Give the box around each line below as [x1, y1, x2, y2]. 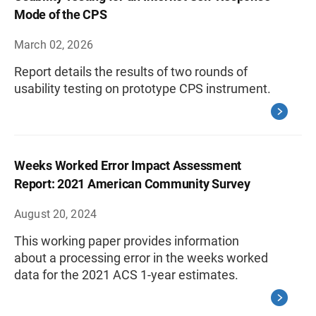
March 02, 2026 [14, 38, 93, 51]
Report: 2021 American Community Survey [14, 176, 250, 191]
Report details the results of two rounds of [14, 64, 248, 79]
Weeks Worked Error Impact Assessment [14, 158, 241, 173]
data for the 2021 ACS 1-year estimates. [14, 267, 238, 282]
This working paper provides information [14, 233, 239, 248]
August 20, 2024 [14, 207, 97, 221]
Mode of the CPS [14, 7, 107, 22]
